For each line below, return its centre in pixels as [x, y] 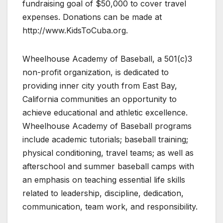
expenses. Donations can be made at [92, 17]
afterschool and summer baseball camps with [108, 167]
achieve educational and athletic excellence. [105, 113]
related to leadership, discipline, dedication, [103, 193]
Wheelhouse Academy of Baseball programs [107, 126]
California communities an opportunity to [100, 99]
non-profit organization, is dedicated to [96, 72]
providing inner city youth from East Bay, [100, 86]
